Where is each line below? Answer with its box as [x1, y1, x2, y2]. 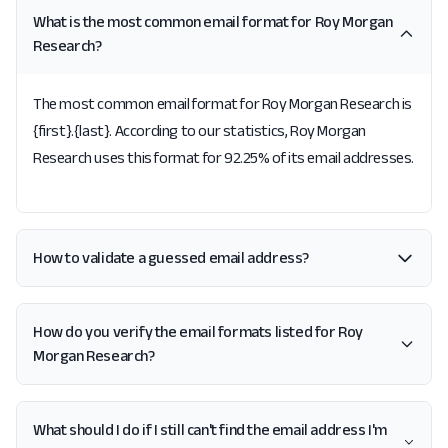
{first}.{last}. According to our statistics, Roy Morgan [33, 122, 367, 139]
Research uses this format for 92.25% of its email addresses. [33, 149, 415, 166]
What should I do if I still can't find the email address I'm [33, 421, 387, 438]
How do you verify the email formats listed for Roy [33, 323, 363, 340]
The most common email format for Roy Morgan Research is [33, 95, 413, 112]
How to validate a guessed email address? [33, 249, 309, 266]
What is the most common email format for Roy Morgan [33, 13, 393, 30]
